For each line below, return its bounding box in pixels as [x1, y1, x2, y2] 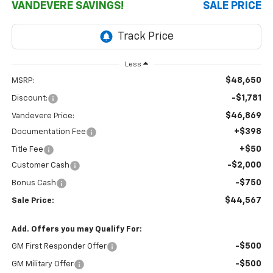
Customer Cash [11, 161, 69, 170]
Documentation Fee [11, 128, 86, 136]
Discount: [11, 94, 48, 103]
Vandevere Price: [11, 112, 74, 121]
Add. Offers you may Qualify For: [11, 225, 142, 234]
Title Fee [11, 146, 43, 154]
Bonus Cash [11, 179, 56, 188]
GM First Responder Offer [11, 243, 107, 251]
